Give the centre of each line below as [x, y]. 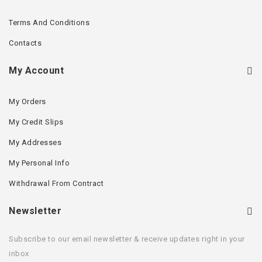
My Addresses [35, 142]
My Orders [27, 101]
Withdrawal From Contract [56, 183]
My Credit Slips [36, 122]
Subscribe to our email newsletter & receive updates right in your [127, 239]
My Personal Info [39, 163]
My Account [37, 70]
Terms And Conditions [49, 22]
